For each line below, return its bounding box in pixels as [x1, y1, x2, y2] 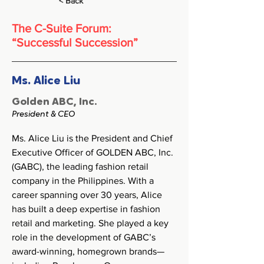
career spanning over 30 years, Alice [12, 190, 164, 200]
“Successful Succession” [12, 36, 138, 49]
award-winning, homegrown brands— [12, 246, 164, 256]
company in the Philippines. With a [12, 176, 156, 186]
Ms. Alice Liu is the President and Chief [12, 133, 175, 143]
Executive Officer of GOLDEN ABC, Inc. [12, 147, 176, 157]
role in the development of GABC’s [12, 232, 158, 242]
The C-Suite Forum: [12, 22, 111, 35]
